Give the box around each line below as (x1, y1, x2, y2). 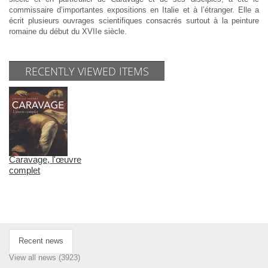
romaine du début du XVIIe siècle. (9, 27, 127, 36)
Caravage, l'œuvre (9, 154, 81, 165)
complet (9, 165, 40, 176)
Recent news (19, 236, 63, 246)
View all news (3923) (9, 253, 80, 263)
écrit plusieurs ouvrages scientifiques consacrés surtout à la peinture (9, 16, 259, 26)
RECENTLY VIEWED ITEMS (25, 64, 149, 79)
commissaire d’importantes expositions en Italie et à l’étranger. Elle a (9, 5, 259, 15)
